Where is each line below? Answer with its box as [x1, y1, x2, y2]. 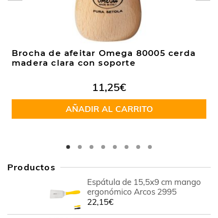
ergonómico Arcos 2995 [87, 186, 177, 197]
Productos [7, 161, 55, 173]
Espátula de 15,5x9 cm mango [87, 176, 201, 187]
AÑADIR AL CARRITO [65, 103, 153, 114]
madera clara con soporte [12, 57, 136, 68]
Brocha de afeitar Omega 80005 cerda [12, 48, 196, 58]
